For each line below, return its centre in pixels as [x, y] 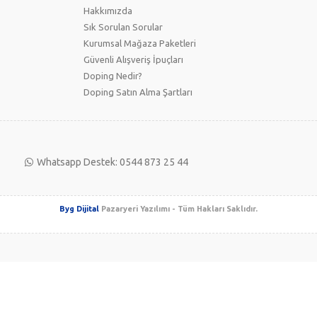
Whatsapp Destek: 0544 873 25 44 [113, 162]
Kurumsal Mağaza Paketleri [140, 43]
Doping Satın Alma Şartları [138, 92]
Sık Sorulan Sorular [123, 27]
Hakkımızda [108, 10]
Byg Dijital [79, 208]
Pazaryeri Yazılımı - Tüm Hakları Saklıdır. [178, 208]
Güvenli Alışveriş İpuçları [133, 59]
